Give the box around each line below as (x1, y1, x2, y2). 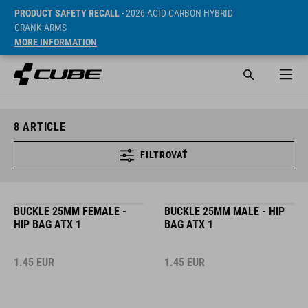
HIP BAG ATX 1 (14, 218, 81, 231)
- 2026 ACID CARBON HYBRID (120, 8, 233, 19)
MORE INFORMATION (14, 36, 97, 47)
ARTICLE (19, 120, 66, 133)
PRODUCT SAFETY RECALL (14, 8, 120, 19)
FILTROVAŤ (140, 149, 188, 160)
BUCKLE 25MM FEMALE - (14, 205, 126, 218)
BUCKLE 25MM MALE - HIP (164, 205, 285, 218)
